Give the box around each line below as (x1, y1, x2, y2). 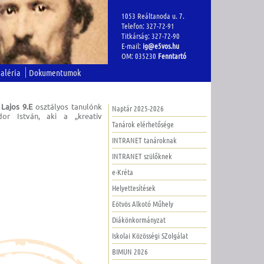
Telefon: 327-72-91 (121, 21, 174, 31)
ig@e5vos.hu (143, 41, 179, 51)
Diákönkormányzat (111, 214, 166, 225)
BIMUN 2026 (111, 246, 148, 256)
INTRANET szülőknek (111, 150, 172, 161)
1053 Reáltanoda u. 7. (121, 11, 184, 21)
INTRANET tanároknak (111, 134, 177, 145)
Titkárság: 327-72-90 (121, 31, 180, 41)
